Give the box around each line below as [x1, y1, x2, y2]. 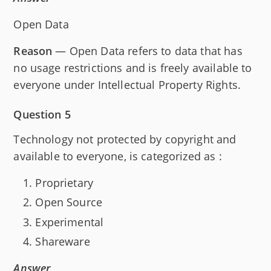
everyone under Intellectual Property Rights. [13, 77, 241, 92]
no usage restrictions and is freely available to [13, 60, 252, 75]
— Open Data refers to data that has [52, 43, 243, 58]
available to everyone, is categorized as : [13, 148, 222, 163]
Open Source [35, 195, 103, 210]
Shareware [35, 234, 90, 249]
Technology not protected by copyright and [13, 131, 237, 146]
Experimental [35, 214, 104, 229]
